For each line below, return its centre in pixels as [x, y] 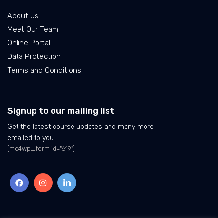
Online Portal [29, 43]
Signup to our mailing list [61, 111]
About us [23, 16]
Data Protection [34, 57]
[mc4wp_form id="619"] [41, 149]
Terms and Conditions [44, 70]
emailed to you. [31, 138]
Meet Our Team [33, 29]
